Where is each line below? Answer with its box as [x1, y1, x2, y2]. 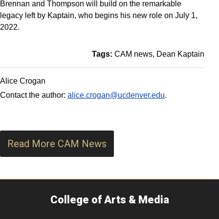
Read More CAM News [7, 138, 107, 150]
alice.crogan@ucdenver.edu [67, 91, 165, 99]
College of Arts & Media [50, 194, 169, 206]
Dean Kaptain [156, 50, 204, 58]
